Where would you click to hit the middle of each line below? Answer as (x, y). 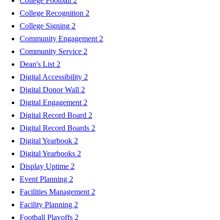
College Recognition (53, 13)
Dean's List (38, 64)
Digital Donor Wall (50, 89)
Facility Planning (47, 204)
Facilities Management (55, 192)
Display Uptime (45, 166)
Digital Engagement (52, 102)
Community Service (52, 51)
